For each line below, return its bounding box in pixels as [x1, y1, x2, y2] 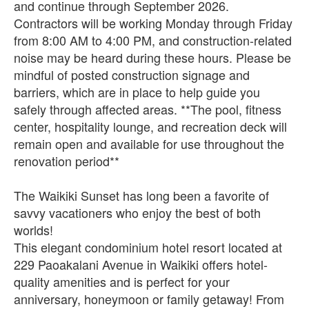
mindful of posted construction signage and [14, 65, 250, 83]
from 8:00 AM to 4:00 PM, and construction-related [14, 30, 292, 49]
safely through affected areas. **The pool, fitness [14, 99, 281, 118]
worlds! [14, 220, 53, 239]
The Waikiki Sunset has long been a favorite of [14, 186, 269, 204]
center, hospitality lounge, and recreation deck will [14, 117, 287, 135]
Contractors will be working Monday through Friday [14, 13, 292, 32]
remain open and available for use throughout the [14, 134, 284, 152]
